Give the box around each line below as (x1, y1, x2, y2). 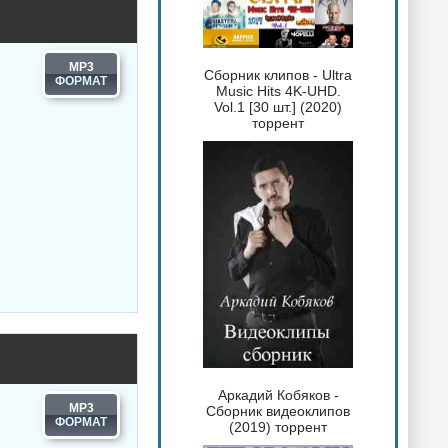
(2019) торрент (229, 419, 327, 436)
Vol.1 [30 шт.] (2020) (214, 99, 342, 115)
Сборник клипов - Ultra (204, 67, 352, 83)
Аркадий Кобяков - (217, 387, 339, 404)
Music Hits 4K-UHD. (215, 83, 341, 99)
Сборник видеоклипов (206, 403, 350, 420)
